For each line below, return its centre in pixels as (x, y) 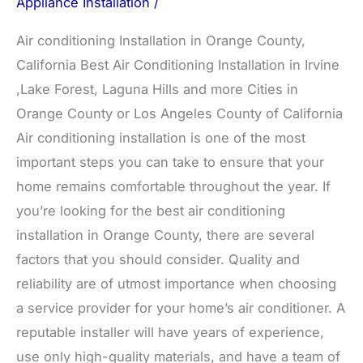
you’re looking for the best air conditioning (151, 210)
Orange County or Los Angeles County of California (179, 113)
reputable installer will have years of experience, (170, 332)
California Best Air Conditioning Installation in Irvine (178, 64)
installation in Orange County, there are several (165, 235)
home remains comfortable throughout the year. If (173, 186)
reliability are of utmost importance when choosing (176, 283)
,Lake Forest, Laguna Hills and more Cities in (157, 89)
